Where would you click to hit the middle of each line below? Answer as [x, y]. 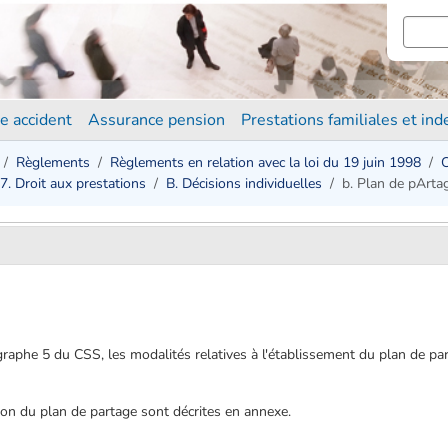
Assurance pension [156, 120]
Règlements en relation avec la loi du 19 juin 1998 [265, 162]
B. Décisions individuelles [244, 183]
